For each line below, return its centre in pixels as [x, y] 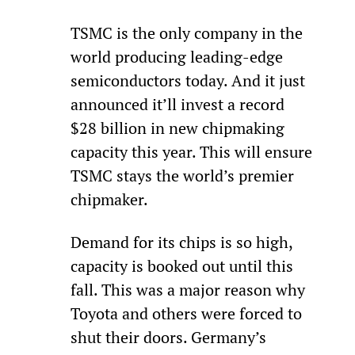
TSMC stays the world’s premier [184, 175]
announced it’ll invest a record [179, 104]
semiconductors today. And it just [189, 80]
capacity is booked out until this [183, 265]
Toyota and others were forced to [188, 313]
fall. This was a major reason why [189, 289]
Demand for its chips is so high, [183, 242]
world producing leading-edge [178, 56]
